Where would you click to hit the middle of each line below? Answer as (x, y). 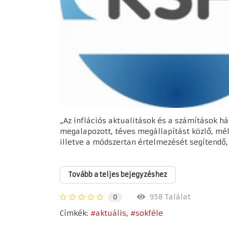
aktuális (111, 213)
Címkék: (74, 213)
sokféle (149, 213)
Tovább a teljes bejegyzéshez (118, 174)
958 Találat (168, 197)
